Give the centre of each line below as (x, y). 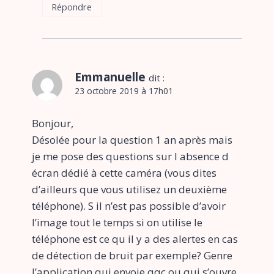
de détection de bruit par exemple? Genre (132, 255)
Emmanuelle (110, 77)
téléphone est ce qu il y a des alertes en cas (135, 239)
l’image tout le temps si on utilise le (117, 222)
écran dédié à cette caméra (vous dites (124, 172)
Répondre (72, 7)
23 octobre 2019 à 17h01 (124, 91)
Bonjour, (53, 123)
